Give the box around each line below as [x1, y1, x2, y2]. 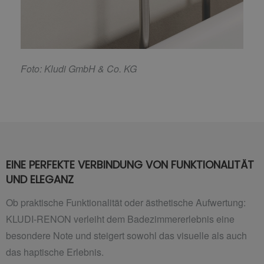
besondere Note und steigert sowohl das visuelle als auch [6, 229, 247, 243]
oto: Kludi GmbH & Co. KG [27, 61, 137, 75]
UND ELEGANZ [6, 171, 74, 187]
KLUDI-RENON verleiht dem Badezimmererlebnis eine [6, 212, 235, 226]
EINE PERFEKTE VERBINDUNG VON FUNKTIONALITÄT [6, 157, 254, 172]
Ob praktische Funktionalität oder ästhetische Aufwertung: [6, 196, 246, 210]
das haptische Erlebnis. [6, 245, 104, 259]
